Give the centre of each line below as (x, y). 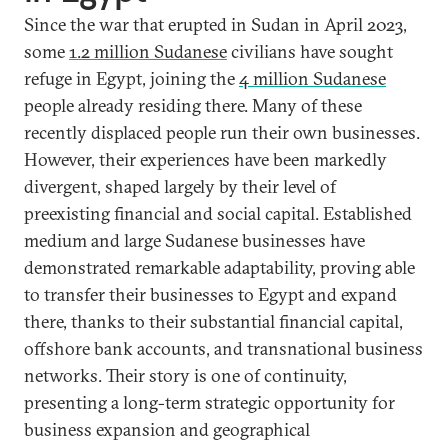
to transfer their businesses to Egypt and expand (210, 294)
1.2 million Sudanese (148, 51)
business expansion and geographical (167, 429)
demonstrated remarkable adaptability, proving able (219, 267)
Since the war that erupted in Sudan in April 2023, (215, 24)
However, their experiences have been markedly (205, 159)
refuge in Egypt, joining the (131, 78)
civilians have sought (310, 51)
